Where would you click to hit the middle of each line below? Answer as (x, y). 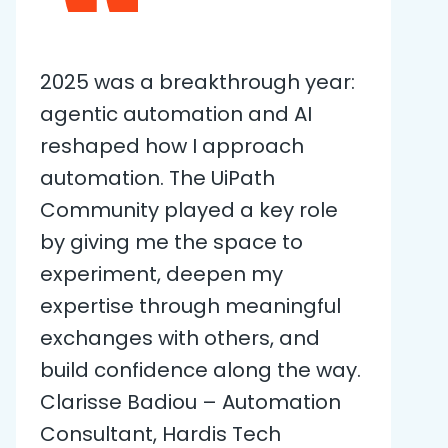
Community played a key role (189, 209)
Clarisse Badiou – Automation (190, 401)
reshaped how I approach (172, 145)
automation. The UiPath (157, 177)
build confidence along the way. (200, 369)
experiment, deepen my (161, 273)
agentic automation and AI (176, 113)
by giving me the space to (171, 241)
